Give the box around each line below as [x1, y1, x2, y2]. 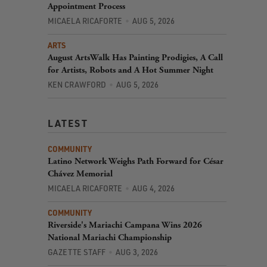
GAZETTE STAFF [48, 247, 105, 257]
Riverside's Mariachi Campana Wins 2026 [48, 219, 202, 231]
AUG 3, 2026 [115, 247, 158, 257]
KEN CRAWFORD [48, 79, 106, 89]
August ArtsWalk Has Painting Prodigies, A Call [48, 51, 223, 63]
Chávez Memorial [48, 167, 113, 179]
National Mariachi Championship [48, 231, 172, 243]
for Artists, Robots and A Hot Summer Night [48, 64, 213, 76]
